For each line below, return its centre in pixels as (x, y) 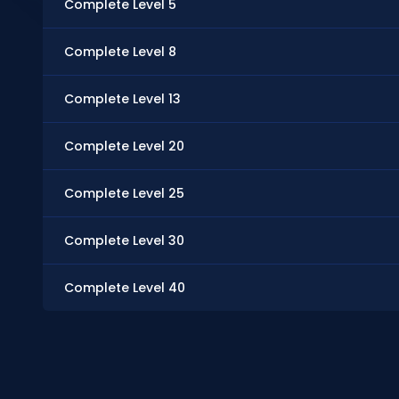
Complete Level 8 (120, 52)
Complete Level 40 (125, 288)
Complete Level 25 (124, 193)
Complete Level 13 (122, 99)
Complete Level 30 (124, 240)
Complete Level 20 (124, 146)
